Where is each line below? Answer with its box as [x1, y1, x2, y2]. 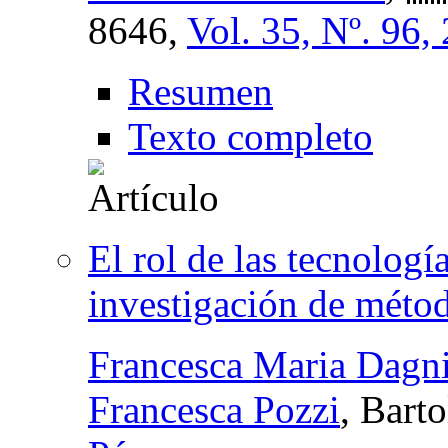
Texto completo [128, 114, 373, 158]
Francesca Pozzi [88, 387, 340, 431]
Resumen [128, 69, 273, 113]
